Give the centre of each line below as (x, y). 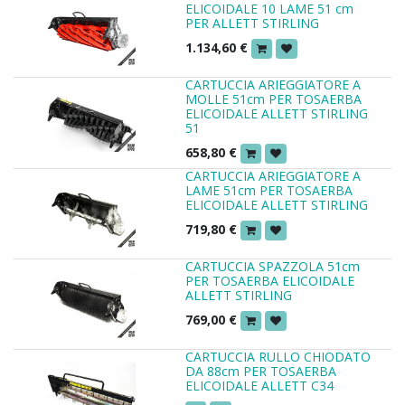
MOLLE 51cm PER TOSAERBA (273, 99)
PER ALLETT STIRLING (252, 23)
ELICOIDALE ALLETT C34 (259, 386)
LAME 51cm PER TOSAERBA (269, 191)
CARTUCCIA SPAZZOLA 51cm (273, 267)
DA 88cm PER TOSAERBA (261, 372)
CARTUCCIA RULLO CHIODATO (278, 357)
